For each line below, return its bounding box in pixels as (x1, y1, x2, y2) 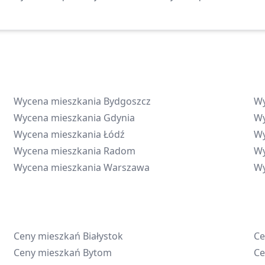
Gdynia (103, 111, 135, 124)
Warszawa (103, 161, 150, 174)
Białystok (82, 230, 123, 243)
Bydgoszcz (103, 95, 151, 108)
